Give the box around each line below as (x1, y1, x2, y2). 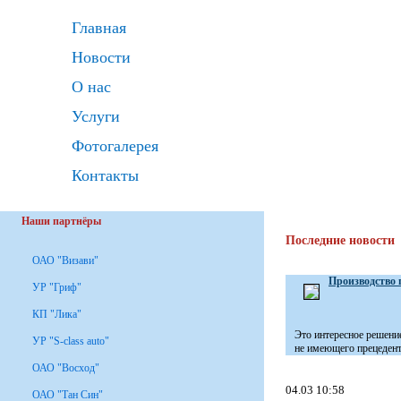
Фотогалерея (72, 137, 158, 155)
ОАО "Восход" (32, 362, 99, 374)
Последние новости (286, 234, 395, 247)
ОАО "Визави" (32, 254, 98, 267)
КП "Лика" (32, 308, 81, 320)
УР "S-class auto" (32, 335, 109, 347)
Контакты (72, 166, 139, 184)
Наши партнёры (21, 215, 101, 227)
